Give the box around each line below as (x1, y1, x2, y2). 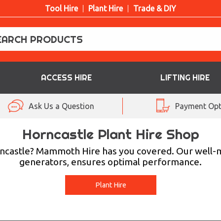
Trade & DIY (133, 3, 176, 13)
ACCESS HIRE (40, 73, 92, 82)
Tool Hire (45, 3, 78, 13)
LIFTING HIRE (160, 73, 210, 82)
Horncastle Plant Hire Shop (22, 125, 199, 143)
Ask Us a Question (29, 102, 95, 110)
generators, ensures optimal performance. (19, 156, 202, 167)
